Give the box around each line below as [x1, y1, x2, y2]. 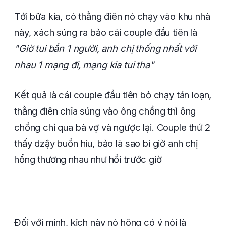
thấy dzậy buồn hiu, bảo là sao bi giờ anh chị [14, 137, 198, 149]
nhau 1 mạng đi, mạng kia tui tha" [14, 59, 154, 70]
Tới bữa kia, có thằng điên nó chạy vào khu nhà [14, 10, 210, 22]
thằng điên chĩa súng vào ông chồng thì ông [14, 105, 196, 117]
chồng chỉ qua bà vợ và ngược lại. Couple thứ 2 [14, 121, 210, 133]
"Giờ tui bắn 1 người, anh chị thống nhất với [14, 42, 196, 54]
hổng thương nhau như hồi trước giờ [14, 153, 162, 165]
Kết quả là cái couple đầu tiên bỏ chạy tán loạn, [14, 89, 212, 100]
